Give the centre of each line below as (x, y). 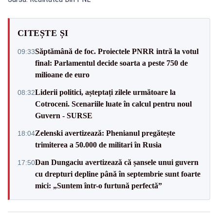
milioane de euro (62, 74)
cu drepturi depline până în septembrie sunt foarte (118, 174)
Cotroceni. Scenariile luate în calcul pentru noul (113, 104)
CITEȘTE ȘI (43, 33)
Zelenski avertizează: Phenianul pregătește (105, 133)
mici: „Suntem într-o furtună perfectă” (99, 185)
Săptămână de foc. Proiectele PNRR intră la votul (117, 51)
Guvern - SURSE (64, 115)
